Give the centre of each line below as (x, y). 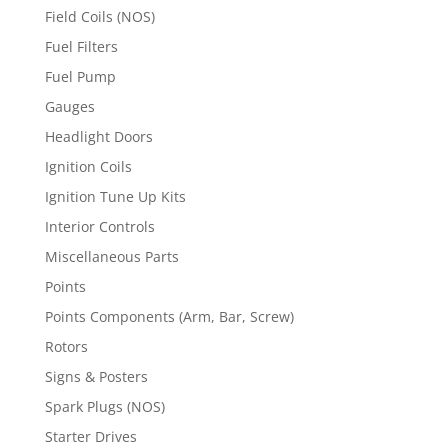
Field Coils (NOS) (99, 17)
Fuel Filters (81, 47)
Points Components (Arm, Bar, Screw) (169, 317)
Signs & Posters (96, 377)
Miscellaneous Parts (111, 257)
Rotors (66, 347)
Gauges (69, 107)
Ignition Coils (88, 167)
